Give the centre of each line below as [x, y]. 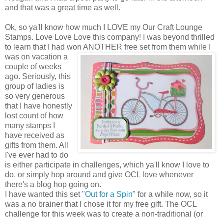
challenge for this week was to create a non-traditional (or [104, 214]
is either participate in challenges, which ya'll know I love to [107, 165]
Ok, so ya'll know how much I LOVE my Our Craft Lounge [104, 27]
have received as [35, 135]
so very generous [35, 96]
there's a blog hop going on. [53, 184]
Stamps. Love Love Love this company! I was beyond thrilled [110, 37]
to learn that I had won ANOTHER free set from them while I [108, 47]
